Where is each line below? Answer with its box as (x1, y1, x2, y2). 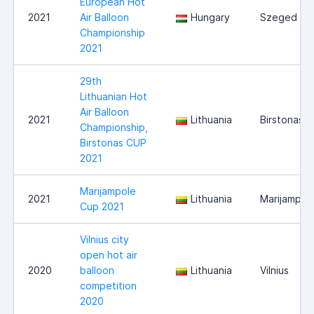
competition (80, 280, 137, 292)
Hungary (191, 11, 230, 24)
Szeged (260, 11, 297, 24)
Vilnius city (80, 233, 129, 246)
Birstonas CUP (80, 137, 146, 149)
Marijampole (80, 185, 136, 198)
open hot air (80, 249, 137, 261)
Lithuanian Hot (80, 90, 147, 103)
